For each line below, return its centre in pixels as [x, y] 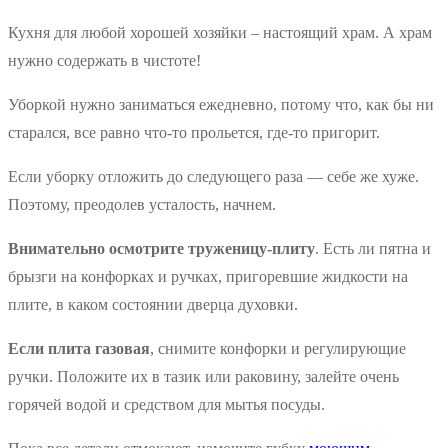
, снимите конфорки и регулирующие [278, 349]
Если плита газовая [79, 349]
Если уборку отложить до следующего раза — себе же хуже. [213, 177]
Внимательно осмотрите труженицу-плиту [161, 249]
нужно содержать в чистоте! [104, 61]
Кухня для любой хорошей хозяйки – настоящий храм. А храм [220, 33]
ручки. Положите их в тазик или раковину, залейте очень [203, 377]
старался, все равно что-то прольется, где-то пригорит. [194, 133]
